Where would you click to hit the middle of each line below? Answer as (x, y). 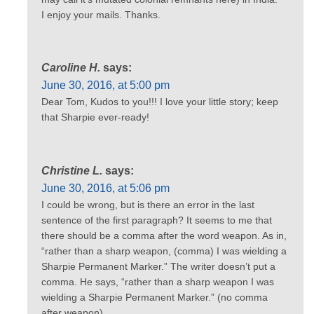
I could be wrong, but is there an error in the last (148, 204)
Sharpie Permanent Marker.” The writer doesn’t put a (158, 266)
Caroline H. (71, 68)
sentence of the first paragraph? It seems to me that (157, 220)
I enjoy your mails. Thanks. (101, 14)
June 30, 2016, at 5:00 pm (105, 86)
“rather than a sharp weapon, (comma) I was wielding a (164, 251)
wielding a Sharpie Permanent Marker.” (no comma (155, 297)
